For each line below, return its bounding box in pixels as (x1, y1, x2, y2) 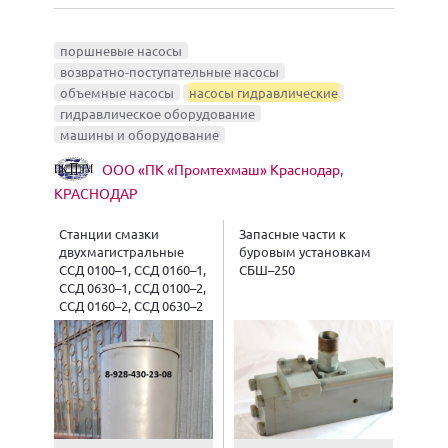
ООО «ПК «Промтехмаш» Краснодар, (102, 160, 343, 179)
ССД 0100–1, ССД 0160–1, (59, 261, 206, 279)
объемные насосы (60, 84, 174, 102)
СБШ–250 (239, 261, 295, 279)
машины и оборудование (60, 126, 219, 144)
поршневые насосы (60, 42, 182, 60)
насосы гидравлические (189, 84, 338, 102)
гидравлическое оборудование (60, 105, 255, 123)
